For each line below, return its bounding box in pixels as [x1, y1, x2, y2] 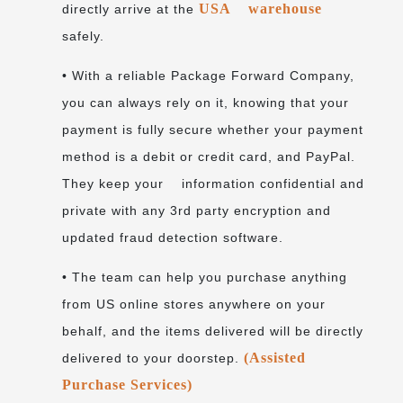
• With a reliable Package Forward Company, [62, 68, 354, 84]
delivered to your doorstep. [62, 351, 244, 366]
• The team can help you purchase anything [62, 270, 347, 285]
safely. [62, 29, 104, 44]
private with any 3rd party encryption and [62, 203, 331, 219]
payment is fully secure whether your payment [62, 122, 363, 138]
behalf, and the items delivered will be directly [62, 324, 363, 339]
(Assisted [244, 350, 306, 366]
